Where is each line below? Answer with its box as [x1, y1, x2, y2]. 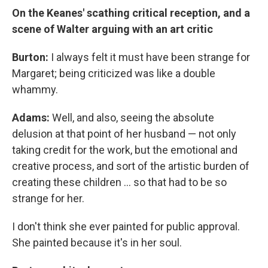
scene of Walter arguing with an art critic [12, 23, 213, 36]
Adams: [12, 111, 50, 124]
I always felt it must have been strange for [48, 51, 250, 64]
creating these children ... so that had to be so [12, 176, 227, 189]
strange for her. [12, 192, 84, 205]
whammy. [12, 83, 58, 96]
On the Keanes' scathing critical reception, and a [12, 7, 250, 20]
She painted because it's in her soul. [12, 236, 182, 249]
